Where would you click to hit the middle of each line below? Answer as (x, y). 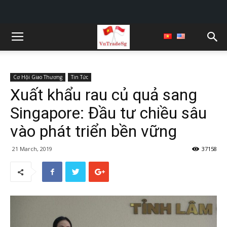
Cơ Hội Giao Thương (38, 77)
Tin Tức (80, 77)
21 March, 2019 (32, 149)
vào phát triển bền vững (93, 131)
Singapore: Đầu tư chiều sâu (108, 113)
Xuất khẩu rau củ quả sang (104, 95)
